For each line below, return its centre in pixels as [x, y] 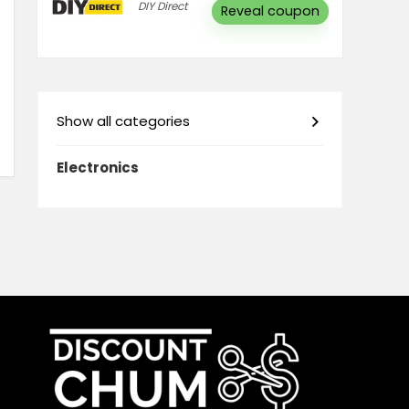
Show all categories [123, 121]
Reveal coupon [270, 11]
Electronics [98, 168]
